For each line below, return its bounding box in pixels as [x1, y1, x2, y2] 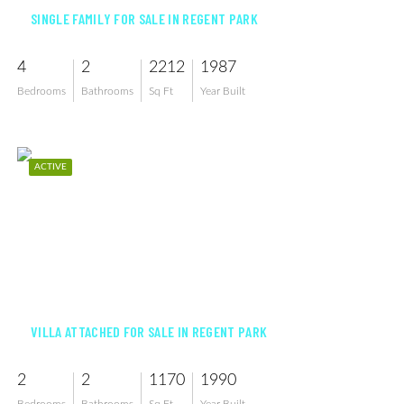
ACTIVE [34, 162, 67, 171]
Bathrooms [81, 86, 133, 96]
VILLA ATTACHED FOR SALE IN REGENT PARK [31, 323, 268, 340]
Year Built [200, 86, 245, 96]
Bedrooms [17, 86, 66, 96]
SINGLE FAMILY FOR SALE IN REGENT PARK [31, 10, 258, 27]
